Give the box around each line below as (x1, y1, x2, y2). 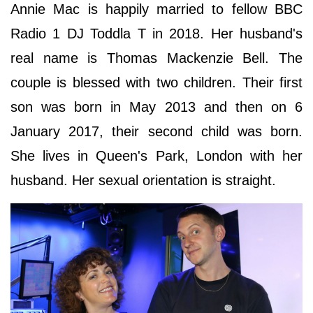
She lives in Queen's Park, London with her (10, 147, 303, 163)
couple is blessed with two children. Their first (10, 74, 303, 90)
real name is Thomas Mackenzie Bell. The (10, 50, 303, 66)
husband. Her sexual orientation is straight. (10, 172, 276, 188)
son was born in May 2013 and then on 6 (10, 99, 303, 115)
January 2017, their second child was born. (10, 123, 303, 139)
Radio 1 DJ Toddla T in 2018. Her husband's (10, 25, 303, 41)
